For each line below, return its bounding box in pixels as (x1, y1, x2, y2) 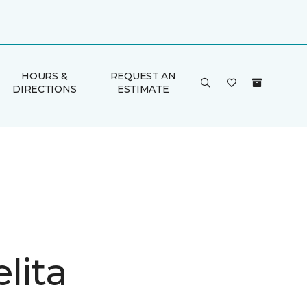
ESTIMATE (116, 83, 169, 95)
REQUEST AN (110, 70, 176, 82)
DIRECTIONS (12, 83, 77, 95)
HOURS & (21, 70, 68, 82)
